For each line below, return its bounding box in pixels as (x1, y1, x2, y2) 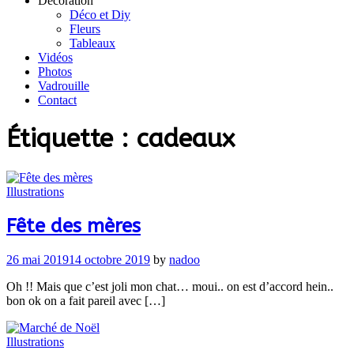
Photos (38, 65, 72, 78)
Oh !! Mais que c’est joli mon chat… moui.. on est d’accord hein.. (6, 279, 333, 293)
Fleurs (70, 22, 100, 36)
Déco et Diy (70, 8, 130, 21)
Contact (38, 93, 77, 107)
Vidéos (38, 51, 73, 64)
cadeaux (137, 124, 235, 154)
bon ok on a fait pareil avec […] (6, 293, 165, 307)
